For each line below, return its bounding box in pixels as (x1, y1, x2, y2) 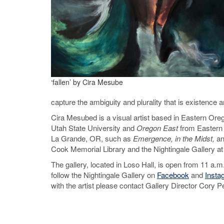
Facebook (157, 169, 189, 180)
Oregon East (136, 122, 178, 133)
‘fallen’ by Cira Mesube (51, 77, 123, 87)
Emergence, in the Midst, (133, 133, 216, 143)
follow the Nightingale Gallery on (51, 169, 157, 180)
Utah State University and (51, 122, 136, 133)
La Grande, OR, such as (51, 133, 133, 143)
